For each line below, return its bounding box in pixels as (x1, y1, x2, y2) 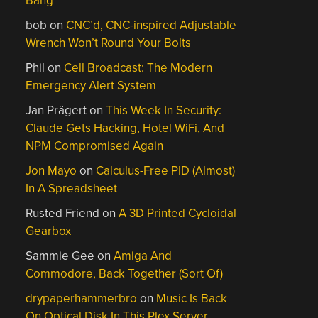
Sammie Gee (26, 248, 95, 263)
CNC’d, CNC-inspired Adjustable (66, 18, 237, 33)
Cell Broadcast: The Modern (64, 60, 213, 75)
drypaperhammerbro (26, 291, 138, 306)
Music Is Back (156, 291, 228, 306)
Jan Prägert (26, 103, 87, 118)
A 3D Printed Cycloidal (119, 206, 237, 221)
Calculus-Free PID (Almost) (96, 163, 236, 178)
